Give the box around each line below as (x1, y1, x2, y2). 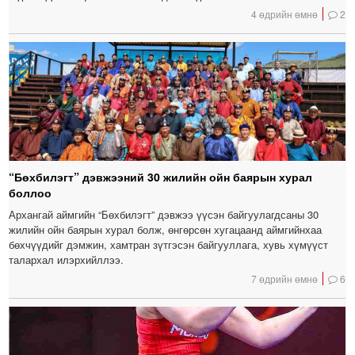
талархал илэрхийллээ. (9, 251, 124, 267)
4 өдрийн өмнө (251, 6, 319, 21)
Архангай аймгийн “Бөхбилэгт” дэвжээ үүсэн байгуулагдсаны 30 (9, 206, 319, 222)
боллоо (9, 184, 52, 200)
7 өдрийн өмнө (251, 271, 319, 285)
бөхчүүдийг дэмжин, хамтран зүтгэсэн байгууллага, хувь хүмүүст (9, 236, 329, 252)
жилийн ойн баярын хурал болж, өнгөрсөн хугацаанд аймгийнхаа (9, 221, 323, 237)
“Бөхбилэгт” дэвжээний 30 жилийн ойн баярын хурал (9, 168, 313, 185)
